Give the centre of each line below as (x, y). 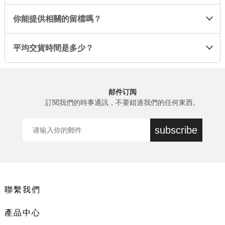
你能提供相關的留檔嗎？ (57, 19)
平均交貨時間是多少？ (53, 48)
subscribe (176, 130)
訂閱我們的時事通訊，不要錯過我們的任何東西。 (123, 103)
